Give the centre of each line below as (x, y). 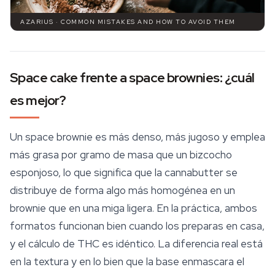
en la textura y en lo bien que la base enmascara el (127, 262)
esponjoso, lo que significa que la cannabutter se (124, 173)
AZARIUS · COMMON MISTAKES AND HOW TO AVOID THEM (128, 22)
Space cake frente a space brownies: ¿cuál (132, 78)
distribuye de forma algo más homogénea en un (122, 191)
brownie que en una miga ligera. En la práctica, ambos (134, 208)
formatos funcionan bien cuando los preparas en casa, (137, 226)
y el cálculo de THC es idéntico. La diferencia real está (136, 244)
